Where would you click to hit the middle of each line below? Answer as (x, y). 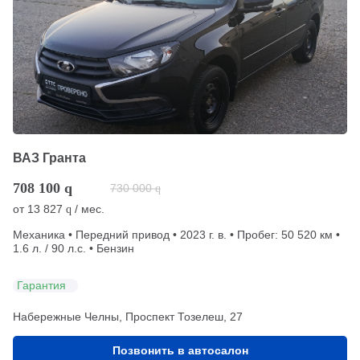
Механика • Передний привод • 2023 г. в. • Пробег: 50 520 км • (176, 235)
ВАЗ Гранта (49, 158)
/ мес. (88, 209)
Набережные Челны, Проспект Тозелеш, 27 (128, 317)
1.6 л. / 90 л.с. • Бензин (74, 249)
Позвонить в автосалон (180, 351)
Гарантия (41, 285)
